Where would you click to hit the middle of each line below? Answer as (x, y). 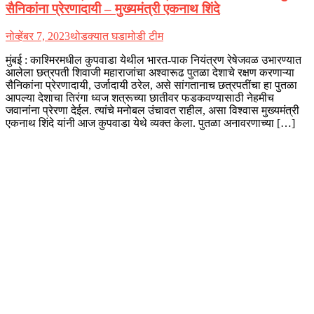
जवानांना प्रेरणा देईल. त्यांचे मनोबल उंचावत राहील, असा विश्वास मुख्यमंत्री (152, 111)
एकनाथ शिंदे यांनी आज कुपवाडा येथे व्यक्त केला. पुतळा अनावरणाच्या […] (150, 123)
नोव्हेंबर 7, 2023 (38, 36)
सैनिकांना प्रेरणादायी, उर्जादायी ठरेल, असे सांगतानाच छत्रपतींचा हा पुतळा (151, 86)
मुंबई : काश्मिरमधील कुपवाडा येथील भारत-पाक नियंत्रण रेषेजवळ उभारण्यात (153, 60)
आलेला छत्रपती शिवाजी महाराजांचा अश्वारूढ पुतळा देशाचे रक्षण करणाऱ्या (150, 73)
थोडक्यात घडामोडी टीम (117, 36)
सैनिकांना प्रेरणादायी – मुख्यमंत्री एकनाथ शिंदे (113, 9)
